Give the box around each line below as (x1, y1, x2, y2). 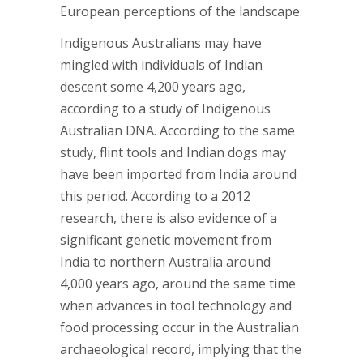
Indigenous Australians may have (60, 34, 262, 52)
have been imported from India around (60, 165, 297, 183)
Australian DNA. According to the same (60, 122, 295, 139)
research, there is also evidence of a (60, 209, 277, 227)
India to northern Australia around (60, 253, 271, 271)
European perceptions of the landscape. (60, 2, 302, 20)
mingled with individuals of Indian (60, 56, 263, 74)
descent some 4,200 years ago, (60, 78, 246, 96)
